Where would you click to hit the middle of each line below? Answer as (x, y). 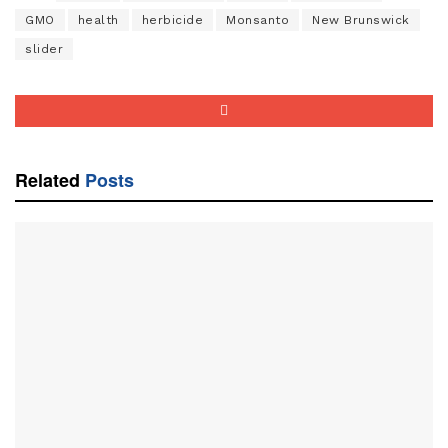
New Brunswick (361, 19)
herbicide (172, 19)
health (98, 19)
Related (47, 179)
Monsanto (257, 19)
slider (44, 48)
